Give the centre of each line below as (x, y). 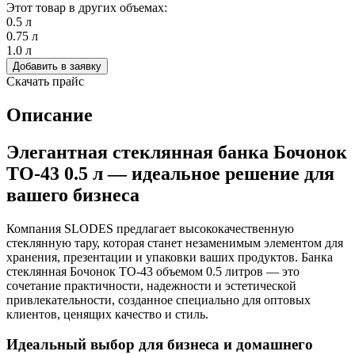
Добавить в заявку (57, 66)
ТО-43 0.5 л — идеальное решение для (170, 173)
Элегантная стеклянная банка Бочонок (177, 152)
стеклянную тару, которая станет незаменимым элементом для (175, 242)
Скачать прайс (45, 81)
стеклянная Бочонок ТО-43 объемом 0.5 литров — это (153, 271)
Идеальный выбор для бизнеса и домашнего (160, 345)
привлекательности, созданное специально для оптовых (158, 300)
